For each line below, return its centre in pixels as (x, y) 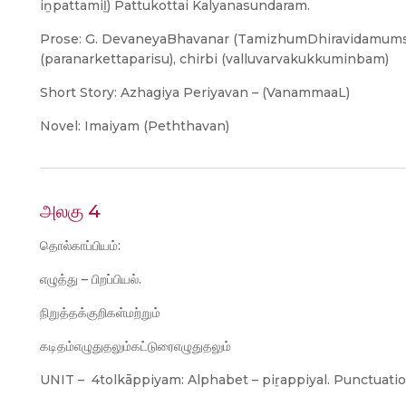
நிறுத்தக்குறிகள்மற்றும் (100, 313)
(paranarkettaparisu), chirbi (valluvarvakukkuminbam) (214, 59)
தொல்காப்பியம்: (80, 246)
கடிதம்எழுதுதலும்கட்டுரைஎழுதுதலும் (135, 346)
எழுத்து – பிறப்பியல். (91, 279)
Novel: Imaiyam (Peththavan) (135, 126)
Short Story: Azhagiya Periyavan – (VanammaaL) (195, 92)
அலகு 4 (70, 211)
